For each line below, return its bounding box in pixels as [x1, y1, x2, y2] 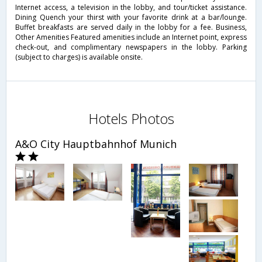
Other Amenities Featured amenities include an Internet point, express [15, 32, 247, 43]
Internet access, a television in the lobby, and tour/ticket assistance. [15, 2, 247, 13]
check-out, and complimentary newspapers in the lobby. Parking [15, 42, 247, 53]
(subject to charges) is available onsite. [15, 52, 143, 63]
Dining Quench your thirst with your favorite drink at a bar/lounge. [15, 12, 247, 23]
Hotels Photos [88, 109, 174, 129]
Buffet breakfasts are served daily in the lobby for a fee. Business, [15, 22, 247, 33]
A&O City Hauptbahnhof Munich [15, 137, 177, 151]
